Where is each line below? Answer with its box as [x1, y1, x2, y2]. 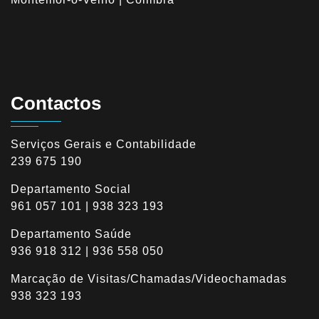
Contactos [11, 93, 101, 114]
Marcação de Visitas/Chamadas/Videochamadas [11, 273, 287, 285]
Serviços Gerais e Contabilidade [11, 138, 197, 150]
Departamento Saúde [11, 228, 132, 240]
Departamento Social [11, 183, 131, 195]
